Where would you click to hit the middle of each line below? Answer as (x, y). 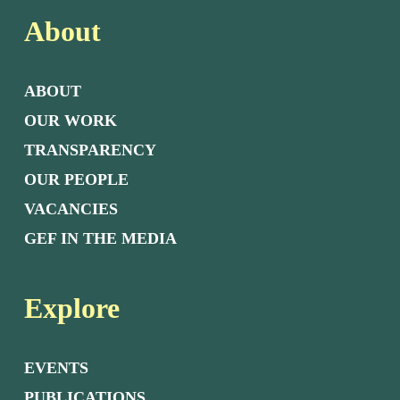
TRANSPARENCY (90, 150)
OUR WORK (70, 121)
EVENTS (56, 368)
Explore (71, 308)
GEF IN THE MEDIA (100, 238)
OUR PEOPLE (76, 179)
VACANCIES (71, 209)
